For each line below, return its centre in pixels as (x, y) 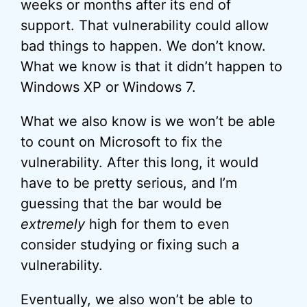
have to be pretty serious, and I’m (129, 183)
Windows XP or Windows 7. (108, 87)
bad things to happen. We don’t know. (143, 46)
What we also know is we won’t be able (148, 121)
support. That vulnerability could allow (145, 25)
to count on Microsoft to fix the (122, 142)
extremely (53, 224)
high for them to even (157, 224)
